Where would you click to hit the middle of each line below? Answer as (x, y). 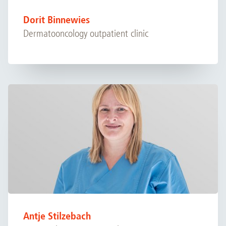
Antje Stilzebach (57, 216)
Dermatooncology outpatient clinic (86, 33)
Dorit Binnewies (56, 19)
